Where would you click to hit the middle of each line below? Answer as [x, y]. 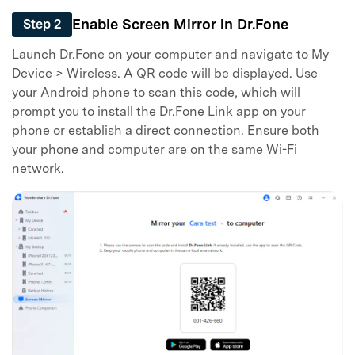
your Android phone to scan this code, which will [156, 92]
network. [38, 168]
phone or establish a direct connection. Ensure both [166, 130]
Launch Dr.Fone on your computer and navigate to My [170, 54]
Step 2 [42, 24]
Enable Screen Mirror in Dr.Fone [180, 25]
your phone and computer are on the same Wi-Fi [155, 149]
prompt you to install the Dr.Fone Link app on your [159, 111]
